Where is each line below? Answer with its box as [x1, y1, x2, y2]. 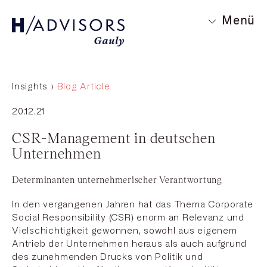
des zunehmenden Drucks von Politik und [12, 252, 203, 262]
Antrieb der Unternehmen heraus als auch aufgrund [12, 239, 247, 249]
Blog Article [57, 82, 110, 92]
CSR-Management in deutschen [12, 129, 216, 147]
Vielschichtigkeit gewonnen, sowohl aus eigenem [12, 226, 237, 236]
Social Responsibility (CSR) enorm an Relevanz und [12, 213, 244, 223]
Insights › [12, 82, 54, 92]
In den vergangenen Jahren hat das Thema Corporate [12, 200, 253, 210]
